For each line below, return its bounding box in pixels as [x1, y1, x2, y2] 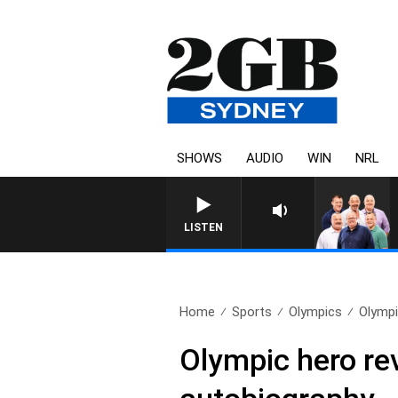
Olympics [289, 304, 343, 320]
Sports [232, 304, 273, 320]
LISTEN [184, 221, 223, 234]
